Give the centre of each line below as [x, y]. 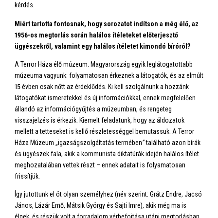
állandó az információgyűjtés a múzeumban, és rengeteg [93, 109]
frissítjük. [27, 176]
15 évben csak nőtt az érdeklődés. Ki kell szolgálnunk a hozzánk [102, 87]
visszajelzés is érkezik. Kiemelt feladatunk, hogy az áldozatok [100, 120]
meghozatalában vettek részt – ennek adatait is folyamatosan [100, 165]
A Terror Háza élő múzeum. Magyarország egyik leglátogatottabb [104, 64]
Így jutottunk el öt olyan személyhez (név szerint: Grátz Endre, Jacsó [108, 194]
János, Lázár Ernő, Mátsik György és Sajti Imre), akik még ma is [100, 205]
